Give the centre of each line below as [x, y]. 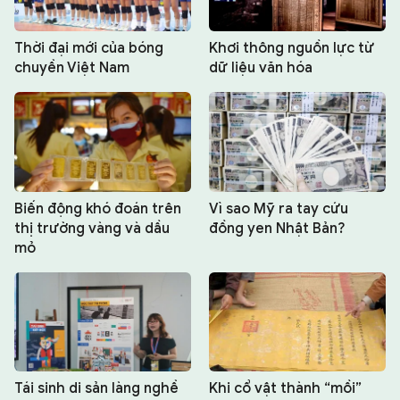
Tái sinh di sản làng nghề [96, 389]
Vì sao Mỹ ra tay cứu [279, 208]
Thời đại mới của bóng [89, 49]
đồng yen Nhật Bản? [277, 228]
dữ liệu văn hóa [261, 68]
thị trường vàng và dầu [92, 228]
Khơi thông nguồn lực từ [292, 49]
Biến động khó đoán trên [98, 208]
